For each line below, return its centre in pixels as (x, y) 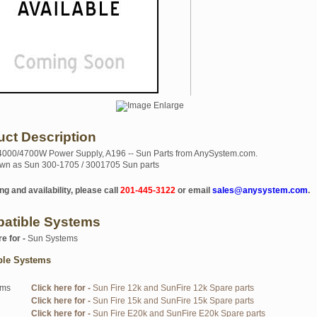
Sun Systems (53, 238)
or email (194, 190)
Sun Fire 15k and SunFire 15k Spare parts (173, 301)
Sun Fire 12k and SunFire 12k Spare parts (173, 288)
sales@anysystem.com (260, 190)
